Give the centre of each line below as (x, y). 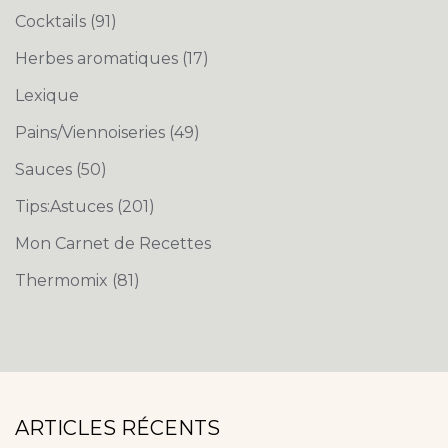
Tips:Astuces (66, 207)
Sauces (45, 170)
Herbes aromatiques (98, 59)
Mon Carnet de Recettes (113, 244)
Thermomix (63, 281)
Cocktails (52, 22)
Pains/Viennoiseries (92, 133)
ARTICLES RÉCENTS (117, 428)
